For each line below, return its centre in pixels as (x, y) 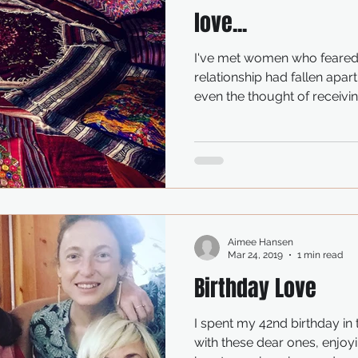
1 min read (320, 255)
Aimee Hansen (261, 242)
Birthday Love (255, 288)
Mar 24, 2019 (255, 255)
